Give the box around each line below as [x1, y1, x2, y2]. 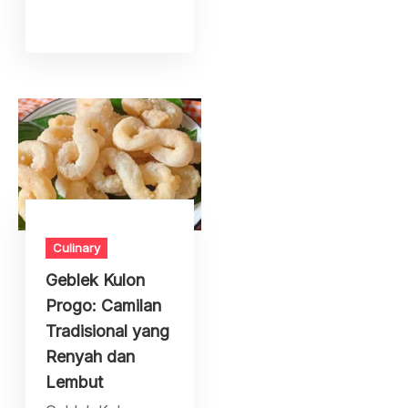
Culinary [53, 240, 101, 256]
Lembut [46, 372, 104, 393]
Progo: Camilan [46, 296, 162, 316]
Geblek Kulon [46, 270, 146, 291]
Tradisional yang [46, 321, 170, 342]
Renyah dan [46, 347, 136, 367]
